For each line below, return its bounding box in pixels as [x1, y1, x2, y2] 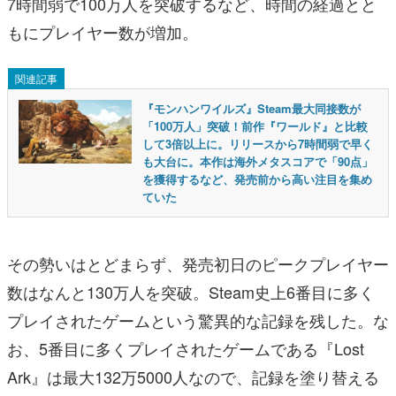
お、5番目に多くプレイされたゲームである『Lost [7, 337, 364, 361]
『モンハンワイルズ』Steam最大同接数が [142, 100, 361, 118]
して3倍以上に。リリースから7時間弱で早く [142, 135, 373, 153]
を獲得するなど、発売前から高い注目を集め [142, 171, 372, 188]
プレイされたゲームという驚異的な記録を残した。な [7, 308, 389, 332]
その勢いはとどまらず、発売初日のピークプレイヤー [7, 252, 389, 276]
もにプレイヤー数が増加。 [7, 20, 198, 44]
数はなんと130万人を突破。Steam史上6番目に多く [7, 280, 375, 304]
